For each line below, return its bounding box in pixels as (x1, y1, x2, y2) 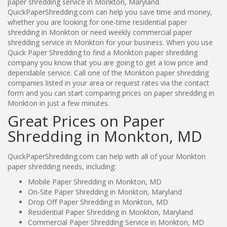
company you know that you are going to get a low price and (8, 57, 208, 67)
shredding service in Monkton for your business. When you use (8, 37, 213, 47)
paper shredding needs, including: (8, 161, 116, 171)
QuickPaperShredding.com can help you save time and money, (8, 7, 212, 17)
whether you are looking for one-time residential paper (8, 17, 187, 27)
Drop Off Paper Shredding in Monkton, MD (28, 197, 168, 207)
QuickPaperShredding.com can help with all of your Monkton (8, 151, 206, 161)
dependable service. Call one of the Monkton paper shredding (8, 67, 209, 78)
